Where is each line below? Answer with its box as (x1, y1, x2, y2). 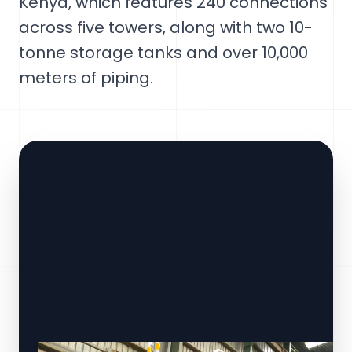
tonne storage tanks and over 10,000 (19, 42, 308, 64)
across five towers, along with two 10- (19, 16, 313, 38)
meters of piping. (19, 67, 153, 89)
